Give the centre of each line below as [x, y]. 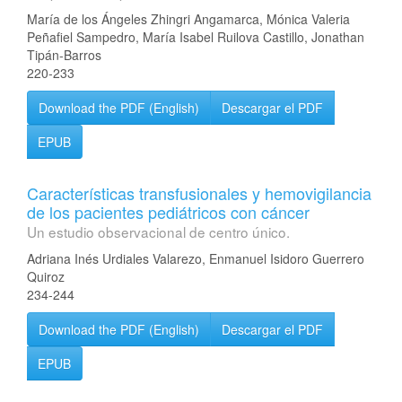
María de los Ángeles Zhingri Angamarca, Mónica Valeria [188, 19]
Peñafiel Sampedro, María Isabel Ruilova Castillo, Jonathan [196, 37]
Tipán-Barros [64, 55]
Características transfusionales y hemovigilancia [199, 193]
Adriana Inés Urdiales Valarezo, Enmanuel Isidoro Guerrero [196, 258]
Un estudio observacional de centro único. [158, 232]
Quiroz [46, 276]
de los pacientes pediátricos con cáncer [168, 212]
